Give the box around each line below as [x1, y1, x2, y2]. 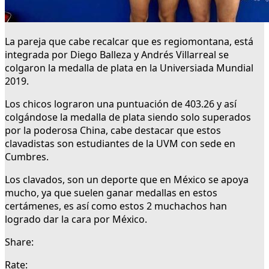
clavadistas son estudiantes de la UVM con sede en [5, 137, 235, 151]
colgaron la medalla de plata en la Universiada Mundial [5, 61, 253, 75]
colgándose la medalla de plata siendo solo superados [5, 110, 251, 124]
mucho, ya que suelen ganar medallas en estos [5, 186, 217, 200]
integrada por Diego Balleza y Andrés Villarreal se [5, 48, 229, 62]
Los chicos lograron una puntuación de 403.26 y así [5, 97, 237, 111]
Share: [5, 235, 34, 249]
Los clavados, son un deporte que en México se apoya [5, 173, 249, 187]
